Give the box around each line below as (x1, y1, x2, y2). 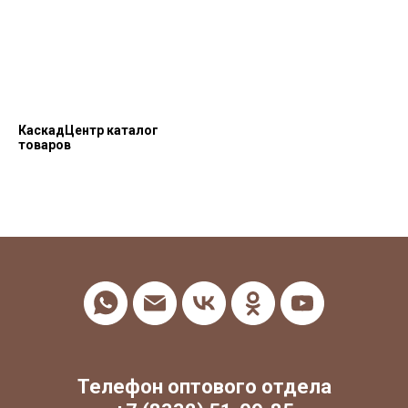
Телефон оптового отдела (76, 374, 331, 398)
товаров (18, 137, 71, 152)
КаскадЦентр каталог (18, 122, 158, 138)
